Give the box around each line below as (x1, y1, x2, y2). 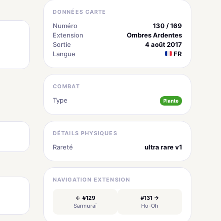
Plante (163, 97, 179, 104)
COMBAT (53, 82, 80, 90)
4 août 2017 (145, 40, 182, 48)
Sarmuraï (74, 202, 97, 209)
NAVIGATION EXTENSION (53, 176, 130, 183)
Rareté (53, 143, 73, 151)
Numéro (53, 21, 77, 30)
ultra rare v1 (145, 143, 182, 151)
